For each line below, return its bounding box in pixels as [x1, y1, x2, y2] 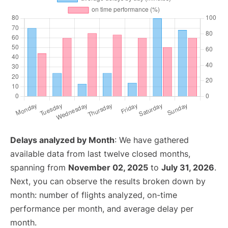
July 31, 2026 [161, 162, 214, 173]
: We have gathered [115, 135, 189, 145]
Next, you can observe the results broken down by [10, 176, 206, 186]
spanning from [10, 162, 68, 173]
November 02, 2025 [68, 162, 148, 173]
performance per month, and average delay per [10, 204, 193, 214]
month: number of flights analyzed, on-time [10, 190, 177, 200]
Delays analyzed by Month [10, 135, 115, 145]
